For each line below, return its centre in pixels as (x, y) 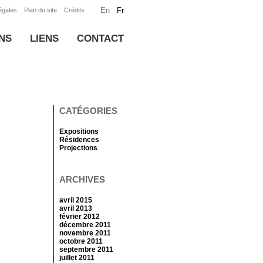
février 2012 (80, 217)
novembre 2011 (85, 233)
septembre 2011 (86, 249)
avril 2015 (76, 200)
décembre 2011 (85, 225)
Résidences (79, 140)
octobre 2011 (81, 241)
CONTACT (100, 38)
